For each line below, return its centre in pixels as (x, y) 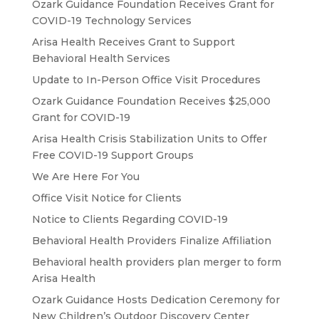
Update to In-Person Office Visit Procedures (146, 80)
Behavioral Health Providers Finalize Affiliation (151, 241)
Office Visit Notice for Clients (106, 198)
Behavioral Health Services (101, 58)
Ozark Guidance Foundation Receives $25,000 (151, 101)
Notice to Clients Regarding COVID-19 (130, 219)
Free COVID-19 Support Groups (113, 155)
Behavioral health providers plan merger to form (156, 262)
